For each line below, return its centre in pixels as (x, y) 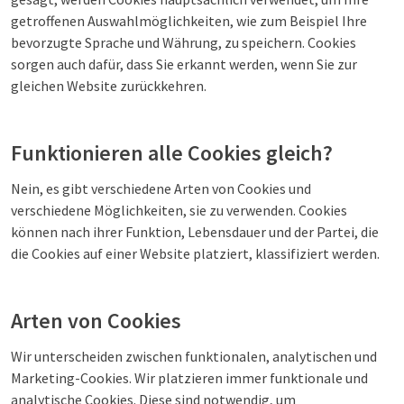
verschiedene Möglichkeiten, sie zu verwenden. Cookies (179, 210)
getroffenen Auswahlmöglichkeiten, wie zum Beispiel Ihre (189, 21)
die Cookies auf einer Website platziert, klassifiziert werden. (195, 253)
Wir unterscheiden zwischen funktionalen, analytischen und (194, 356)
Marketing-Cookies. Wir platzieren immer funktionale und (189, 378)
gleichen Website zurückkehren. (109, 86)
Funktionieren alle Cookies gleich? (172, 153)
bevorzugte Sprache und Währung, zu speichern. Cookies (184, 42)
